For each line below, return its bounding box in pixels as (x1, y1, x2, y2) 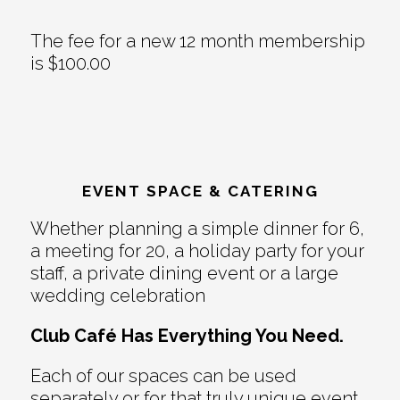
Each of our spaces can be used (29, 365, 296, 387)
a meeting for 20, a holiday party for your (29, 240, 364, 262)
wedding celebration (29, 285, 205, 307)
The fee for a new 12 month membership (29, 30, 365, 53)
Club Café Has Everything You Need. (29, 325, 344, 347)
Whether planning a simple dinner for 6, (29, 218, 364, 240)
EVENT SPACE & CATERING (81, 182, 319, 201)
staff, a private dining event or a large (29, 262, 338, 285)
